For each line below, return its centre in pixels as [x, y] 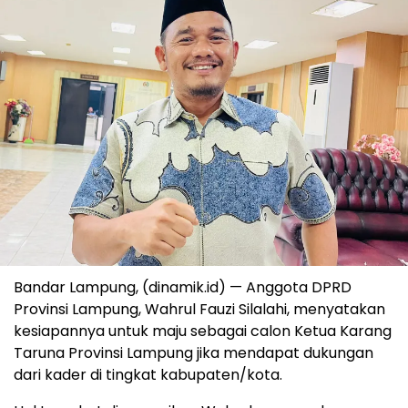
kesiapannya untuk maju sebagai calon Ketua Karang [203, 331]
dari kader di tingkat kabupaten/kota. [148, 375]
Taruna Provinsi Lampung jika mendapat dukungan [194, 353]
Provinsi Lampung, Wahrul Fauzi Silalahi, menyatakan [199, 310]
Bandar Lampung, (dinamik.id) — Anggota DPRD [183, 288]
